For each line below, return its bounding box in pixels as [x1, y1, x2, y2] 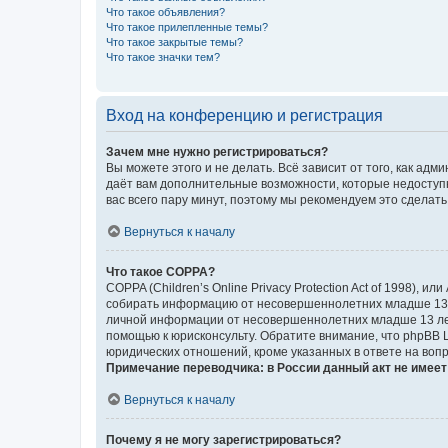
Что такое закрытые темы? [106, 35, 243, 48]
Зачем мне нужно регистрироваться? [106, 144, 328, 159]
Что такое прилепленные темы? [106, 20, 268, 33]
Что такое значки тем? [106, 50, 220, 63]
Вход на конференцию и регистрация [106, 106, 383, 124]
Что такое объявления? [106, 5, 225, 18]
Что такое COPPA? [106, 264, 215, 279]
